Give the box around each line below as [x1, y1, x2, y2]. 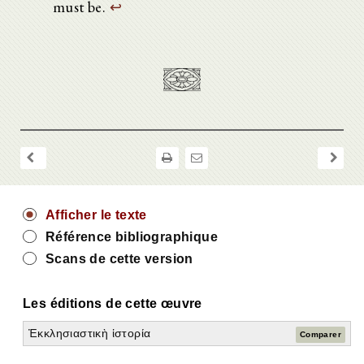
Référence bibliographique [45, 230, 218, 245]
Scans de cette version [45, 252, 193, 266]
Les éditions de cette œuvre [23, 297, 202, 311]
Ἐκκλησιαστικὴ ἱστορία [28, 327, 151, 340]
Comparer [299, 329, 341, 339]
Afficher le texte [45, 208, 147, 223]
